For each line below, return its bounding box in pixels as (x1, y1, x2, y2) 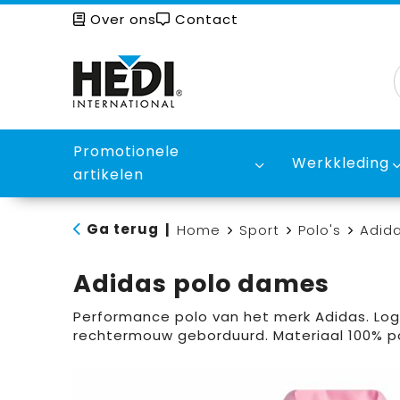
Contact (170, 10, 238, 29)
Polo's (297, 221, 341, 239)
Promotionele (72, 141, 179, 162)
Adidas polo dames (72, 267, 329, 300)
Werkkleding (292, 153, 390, 173)
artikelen (72, 164, 144, 185)
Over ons (85, 10, 156, 29)
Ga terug (86, 220, 159, 238)
